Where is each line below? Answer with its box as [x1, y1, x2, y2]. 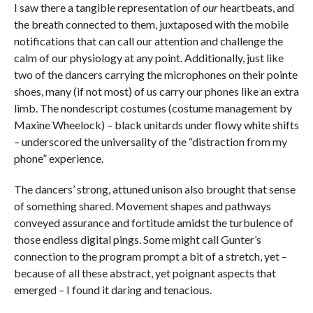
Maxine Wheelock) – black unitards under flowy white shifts [13, 118, 299, 132]
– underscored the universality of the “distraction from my [13, 135, 287, 149]
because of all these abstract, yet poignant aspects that [13, 266, 276, 280]
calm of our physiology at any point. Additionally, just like [13, 51, 284, 65]
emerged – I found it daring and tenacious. [13, 283, 214, 297]
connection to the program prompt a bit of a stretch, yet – [13, 249, 287, 263]
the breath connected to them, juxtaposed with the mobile [13, 17, 289, 31]
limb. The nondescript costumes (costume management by [13, 101, 292, 115]
